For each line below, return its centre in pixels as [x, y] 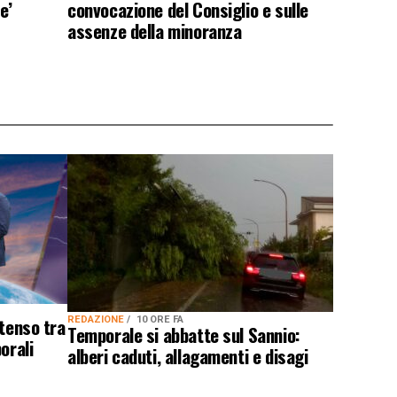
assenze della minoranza [155, 31]
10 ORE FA [160, 319]
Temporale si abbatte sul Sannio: [184, 335]
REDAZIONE [97, 319]
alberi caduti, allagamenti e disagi [188, 356]
